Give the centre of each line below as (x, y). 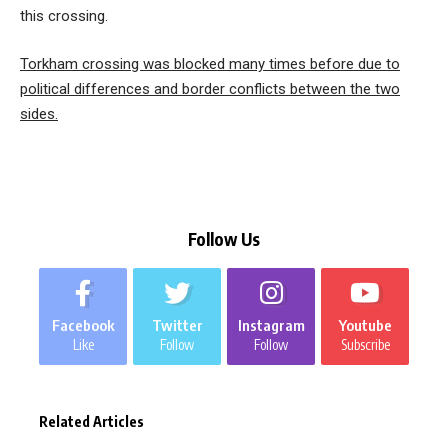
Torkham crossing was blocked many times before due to (210, 63)
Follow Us (224, 239)
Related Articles (91, 421)
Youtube (365, 325)
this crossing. (64, 16)
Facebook (83, 325)
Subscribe (365, 344)
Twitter (177, 325)
